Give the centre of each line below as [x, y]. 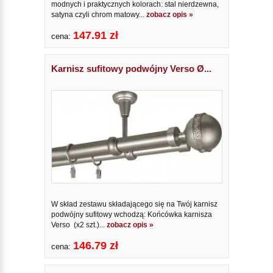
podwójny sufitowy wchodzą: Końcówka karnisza [132, 214]
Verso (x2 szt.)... [79, 225]
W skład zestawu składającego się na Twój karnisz [134, 204]
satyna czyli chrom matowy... [98, 15]
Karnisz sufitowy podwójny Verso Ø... [131, 69]
